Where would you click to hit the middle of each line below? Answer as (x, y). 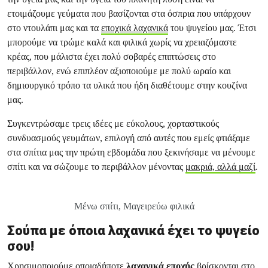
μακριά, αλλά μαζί (220, 167)
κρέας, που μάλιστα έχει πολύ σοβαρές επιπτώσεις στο (112, 57)
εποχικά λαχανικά (135, 28)
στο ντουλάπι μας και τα (54, 28)
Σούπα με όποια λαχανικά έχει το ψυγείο (133, 231)
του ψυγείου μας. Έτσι (212, 28)
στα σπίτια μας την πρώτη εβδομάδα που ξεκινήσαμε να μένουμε (131, 152)
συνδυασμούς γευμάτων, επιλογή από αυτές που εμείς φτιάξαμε (129, 138)
